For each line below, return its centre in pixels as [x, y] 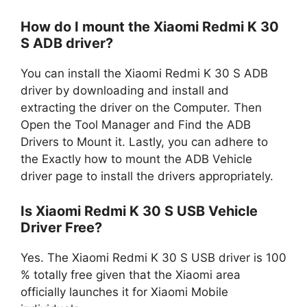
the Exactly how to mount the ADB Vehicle [136, 159]
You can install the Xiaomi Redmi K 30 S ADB [144, 73]
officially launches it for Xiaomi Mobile [124, 292]
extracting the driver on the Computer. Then [141, 108]
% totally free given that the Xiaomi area [131, 274]
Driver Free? [61, 227]
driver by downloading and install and [125, 90]
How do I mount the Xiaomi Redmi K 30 [150, 27]
